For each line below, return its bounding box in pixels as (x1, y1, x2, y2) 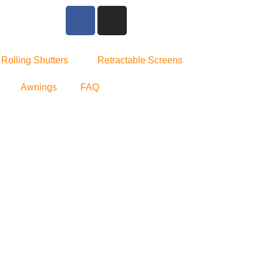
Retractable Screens (97, 55, 183, 65)
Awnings (21, 82, 57, 92)
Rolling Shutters (1, 55, 68, 65)
